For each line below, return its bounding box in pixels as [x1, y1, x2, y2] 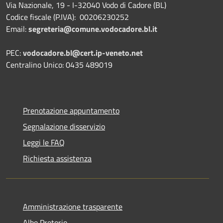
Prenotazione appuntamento [23, 104, 119, 116]
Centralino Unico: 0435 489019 [6, 58, 112, 71]
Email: [6, 22, 28, 35]
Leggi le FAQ [23, 136, 65, 148]
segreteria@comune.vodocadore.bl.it [28, 22, 157, 35]
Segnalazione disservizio [23, 120, 105, 132]
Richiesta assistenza [23, 152, 92, 164]
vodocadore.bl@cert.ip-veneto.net [23, 46, 143, 59]
